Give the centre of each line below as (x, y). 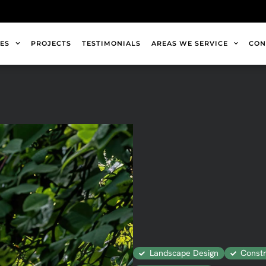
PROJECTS (51, 44)
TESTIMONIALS (111, 44)
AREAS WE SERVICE (189, 44)
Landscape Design (184, 253)
